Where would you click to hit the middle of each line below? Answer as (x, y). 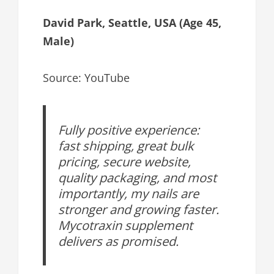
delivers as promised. (119, 241)
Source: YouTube (86, 77)
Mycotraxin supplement (126, 225)
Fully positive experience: (129, 129)
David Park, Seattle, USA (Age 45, (132, 22)
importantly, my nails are (129, 193)
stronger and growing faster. (139, 209)
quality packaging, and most (138, 177)
